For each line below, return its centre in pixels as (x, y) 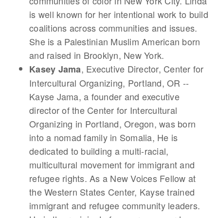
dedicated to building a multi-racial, (99, 151)
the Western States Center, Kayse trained (112, 192)
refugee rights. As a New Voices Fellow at (113, 178)
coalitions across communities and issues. (113, 28)
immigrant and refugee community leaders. (115, 205)
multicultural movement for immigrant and (112, 164)
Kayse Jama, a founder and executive (104, 96)
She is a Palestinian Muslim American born (115, 41)
